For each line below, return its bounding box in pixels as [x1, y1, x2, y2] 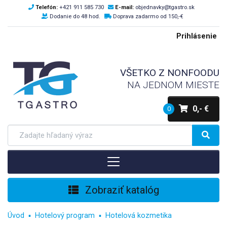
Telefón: [35, 4, 58, 11]
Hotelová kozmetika [105, 211, 172, 220]
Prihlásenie [176, 31, 217, 41]
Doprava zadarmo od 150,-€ [113, 13, 184, 20]
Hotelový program [35, 211, 95, 220]
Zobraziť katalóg [82, 183, 159, 196]
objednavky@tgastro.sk [135, 4, 195, 11]
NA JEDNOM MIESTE [127, 79, 219, 91]
